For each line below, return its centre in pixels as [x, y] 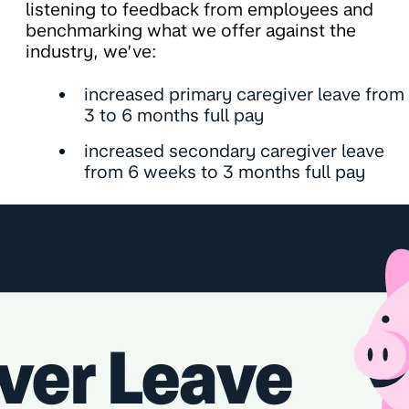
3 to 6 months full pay [174, 116]
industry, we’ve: [91, 52]
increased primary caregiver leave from [244, 95]
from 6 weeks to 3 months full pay [225, 173]
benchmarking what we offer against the [191, 31]
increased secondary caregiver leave [234, 152]
